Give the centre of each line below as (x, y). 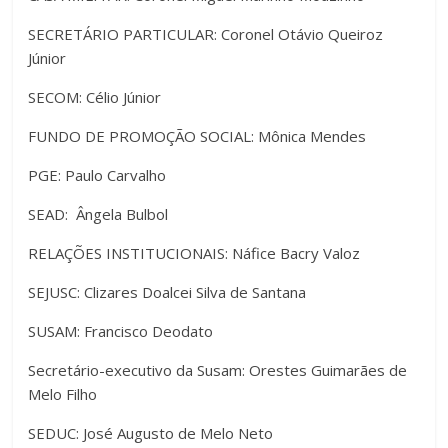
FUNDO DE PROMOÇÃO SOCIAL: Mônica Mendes (197, 135)
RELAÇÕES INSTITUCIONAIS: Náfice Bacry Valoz (194, 252)
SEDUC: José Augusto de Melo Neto (151, 432)
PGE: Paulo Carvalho (97, 174)
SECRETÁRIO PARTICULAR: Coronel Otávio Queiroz (206, 33)
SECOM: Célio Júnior (95, 96)
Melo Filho (63, 393)
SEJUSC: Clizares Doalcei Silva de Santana (167, 291)
